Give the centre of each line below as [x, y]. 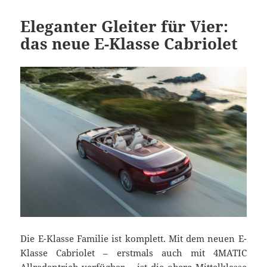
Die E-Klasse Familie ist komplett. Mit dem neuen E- [133, 239]
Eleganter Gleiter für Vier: [125, 26]
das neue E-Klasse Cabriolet [129, 43]
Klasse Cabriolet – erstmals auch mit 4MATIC [133, 253]
